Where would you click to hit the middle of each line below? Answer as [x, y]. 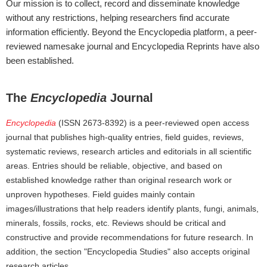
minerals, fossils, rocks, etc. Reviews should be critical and [116, 223]
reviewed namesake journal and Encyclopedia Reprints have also [133, 46]
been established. [40, 60]
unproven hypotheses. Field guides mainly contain [100, 194]
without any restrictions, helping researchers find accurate [118, 18]
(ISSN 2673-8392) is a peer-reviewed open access [153, 123]
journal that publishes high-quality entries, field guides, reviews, [125, 137]
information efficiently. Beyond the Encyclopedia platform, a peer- [131, 32]
